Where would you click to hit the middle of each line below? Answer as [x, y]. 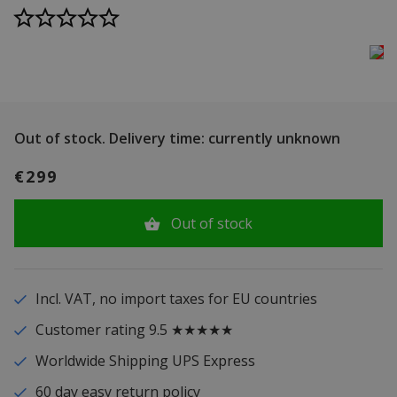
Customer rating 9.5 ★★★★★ [134, 330]
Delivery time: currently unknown [223, 139]
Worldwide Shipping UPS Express [145, 361]
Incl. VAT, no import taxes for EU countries [176, 299]
